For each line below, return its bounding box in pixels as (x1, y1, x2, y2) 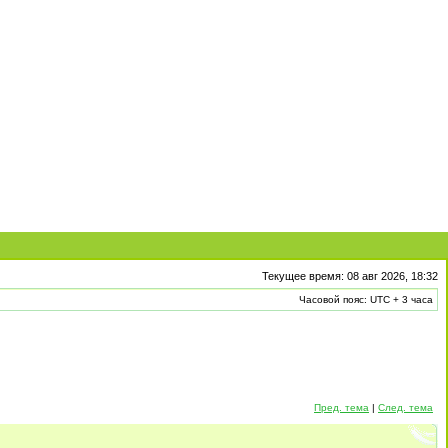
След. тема (378, 402, 433, 413)
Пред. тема (314, 402, 369, 413)
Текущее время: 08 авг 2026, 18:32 (262, 270, 438, 282)
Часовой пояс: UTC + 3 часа (299, 294, 433, 305)
